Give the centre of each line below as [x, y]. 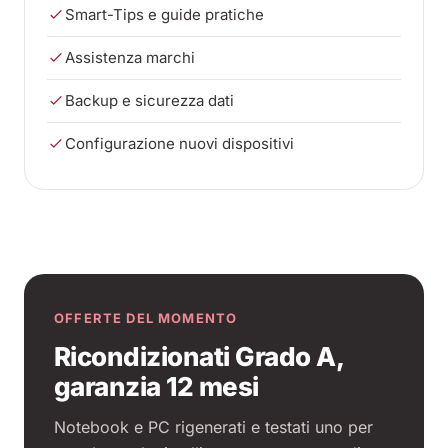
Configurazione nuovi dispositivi [179, 143]
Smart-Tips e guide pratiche [164, 14]
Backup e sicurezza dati [149, 100]
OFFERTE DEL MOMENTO [146, 318]
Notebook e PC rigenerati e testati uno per [213, 427]
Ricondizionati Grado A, [199, 356]
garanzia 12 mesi [156, 386]
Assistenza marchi [130, 57]
